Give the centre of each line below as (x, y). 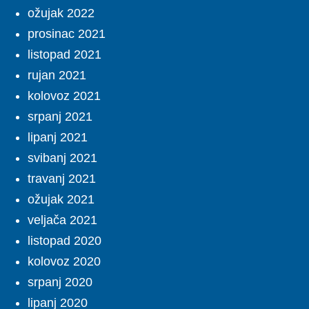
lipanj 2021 (58, 138)
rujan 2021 (57, 76)
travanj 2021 (62, 179)
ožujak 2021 (61, 200)
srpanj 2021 (60, 117)
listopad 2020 (64, 241)
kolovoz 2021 (64, 96)
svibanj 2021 (62, 158)
